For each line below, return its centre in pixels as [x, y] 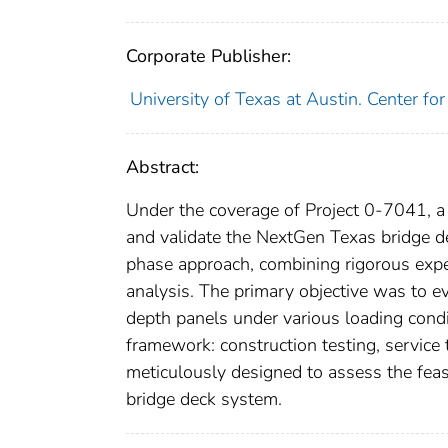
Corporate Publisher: [208, 55]
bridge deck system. [204, 398]
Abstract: [162, 166]
